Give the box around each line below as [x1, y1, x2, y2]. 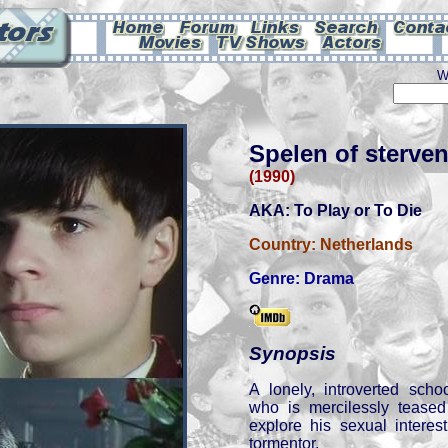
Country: [249, 236, 320, 253]
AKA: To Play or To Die [249, 202, 422, 219]
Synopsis [249, 343, 336, 364]
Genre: [249, 270, 304, 287]
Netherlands [320, 236, 413, 253]
